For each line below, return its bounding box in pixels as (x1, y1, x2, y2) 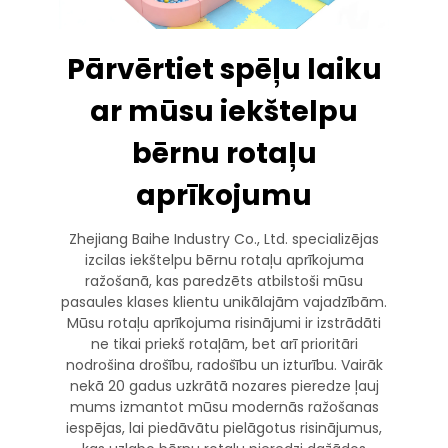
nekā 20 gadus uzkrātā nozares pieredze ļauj (69, 375, 379, 396)
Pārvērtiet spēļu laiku (66, 49, 382, 89)
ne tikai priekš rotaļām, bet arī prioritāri (90, 333, 358, 354)
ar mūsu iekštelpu (90, 91, 358, 131)
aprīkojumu (136, 175, 312, 215)
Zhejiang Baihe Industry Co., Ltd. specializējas (69, 228, 379, 249)
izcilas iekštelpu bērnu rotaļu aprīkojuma (84, 249, 364, 270)
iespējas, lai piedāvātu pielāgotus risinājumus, (66, 417, 382, 438)
